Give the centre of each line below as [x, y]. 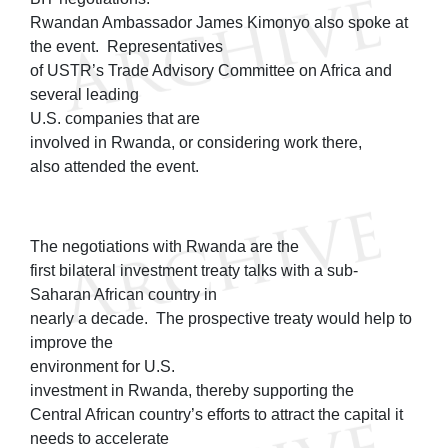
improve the [71, 342]
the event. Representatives [126, 46]
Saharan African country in [123, 294]
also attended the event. [114, 166]
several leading [84, 94]
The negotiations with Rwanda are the [164, 246]
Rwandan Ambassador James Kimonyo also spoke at [219, 22]
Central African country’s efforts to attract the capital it [216, 414]
